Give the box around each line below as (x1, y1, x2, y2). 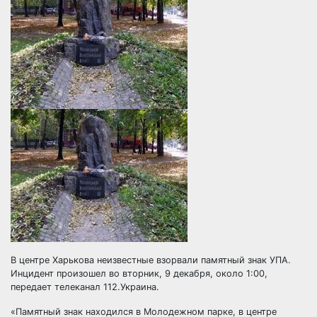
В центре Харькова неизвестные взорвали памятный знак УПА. (11, 255, 291, 265)
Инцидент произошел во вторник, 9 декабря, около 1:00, (11, 268, 267, 279)
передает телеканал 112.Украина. (11, 282, 159, 292)
